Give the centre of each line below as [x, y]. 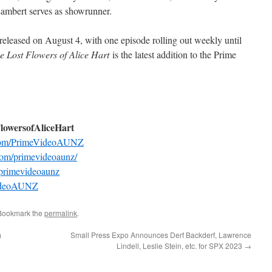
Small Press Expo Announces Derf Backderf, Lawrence [161, 235]
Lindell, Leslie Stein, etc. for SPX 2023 [180, 246]
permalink [61, 213]
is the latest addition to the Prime [174, 54]
